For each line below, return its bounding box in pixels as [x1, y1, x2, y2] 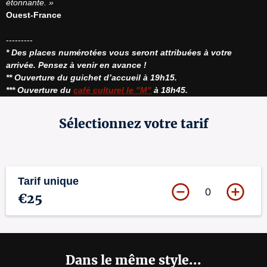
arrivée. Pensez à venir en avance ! [6, 60, 147, 70]
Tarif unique [18, 175, 79, 187]
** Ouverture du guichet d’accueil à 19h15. [6, 73, 177, 82]
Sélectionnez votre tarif [58, 116, 209, 132]
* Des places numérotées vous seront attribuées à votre [6, 48, 232, 57]
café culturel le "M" [73, 85, 151, 95]
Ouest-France [6, 10, 61, 20]
